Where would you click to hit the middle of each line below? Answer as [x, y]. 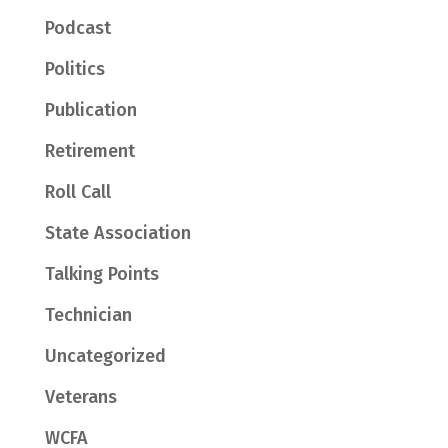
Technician [88, 315]
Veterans [80, 397]
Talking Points [101, 274]
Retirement [89, 151]
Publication [90, 110]
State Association [117, 233]
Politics [74, 69]
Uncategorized [105, 356]
